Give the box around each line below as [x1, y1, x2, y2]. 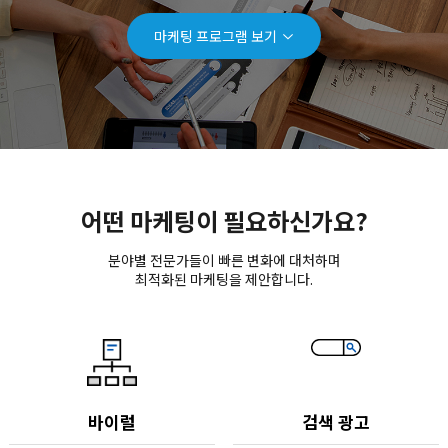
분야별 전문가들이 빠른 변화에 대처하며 [107, 249, 341, 270]
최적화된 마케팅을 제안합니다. [135, 268, 313, 289]
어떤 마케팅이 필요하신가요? [80, 202, 368, 238]
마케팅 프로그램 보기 [154, 25, 277, 46]
